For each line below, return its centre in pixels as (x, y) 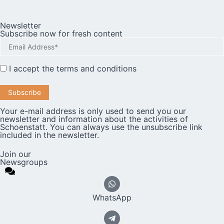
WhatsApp (112, 198)
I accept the (31, 69)
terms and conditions (96, 69)
